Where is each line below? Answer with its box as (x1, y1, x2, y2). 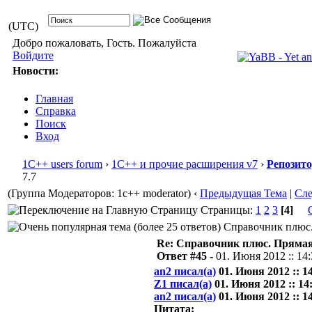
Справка (36, 105, 76, 117)
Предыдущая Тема (200, 187, 287, 199)
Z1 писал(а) (154, 278, 212, 290)
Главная (36, 93, 73, 104)
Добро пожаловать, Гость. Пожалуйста (12, 37, 196, 49)
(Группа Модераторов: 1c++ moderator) (8, 187, 191, 199)
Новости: (12, 65, 58, 77)
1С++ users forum (22, 158, 102, 170)
